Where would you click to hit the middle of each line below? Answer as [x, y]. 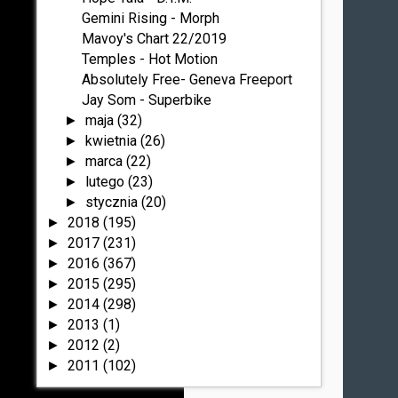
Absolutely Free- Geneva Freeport [187, 80]
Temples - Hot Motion [150, 59]
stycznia [113, 202]
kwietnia [112, 141]
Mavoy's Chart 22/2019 [155, 39]
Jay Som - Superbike [147, 100]
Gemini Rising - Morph [151, 18]
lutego [106, 182]
